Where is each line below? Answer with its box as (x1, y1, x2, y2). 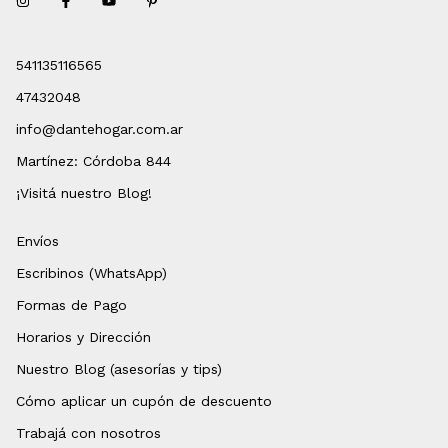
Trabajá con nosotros (16, 425, 161, 442)
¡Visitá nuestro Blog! (16, 185, 152, 202)
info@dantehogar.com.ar (16, 121, 183, 138)
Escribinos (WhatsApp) (16, 265, 167, 282)
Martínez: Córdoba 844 (16, 153, 171, 170)
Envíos (16, 233, 59, 250)
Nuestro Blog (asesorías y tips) (16, 361, 222, 378)
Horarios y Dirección (16, 329, 151, 346)
